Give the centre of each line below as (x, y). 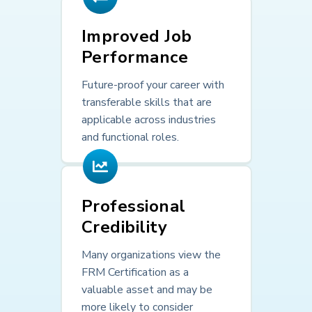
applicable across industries (148, 120)
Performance (134, 57)
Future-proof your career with (153, 85)
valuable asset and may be (147, 289)
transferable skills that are (146, 103)
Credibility (124, 227)
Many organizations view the (151, 255)
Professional (133, 206)
